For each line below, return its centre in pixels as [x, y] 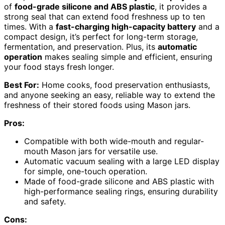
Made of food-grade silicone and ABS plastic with [119, 181]
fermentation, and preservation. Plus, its [81, 46]
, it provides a [181, 6]
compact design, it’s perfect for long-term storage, [101, 36]
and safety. [45, 201]
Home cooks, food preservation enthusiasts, [125, 85]
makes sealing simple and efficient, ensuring [127, 57]
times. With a [30, 26]
